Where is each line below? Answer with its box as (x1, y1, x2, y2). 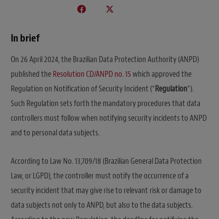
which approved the (131, 68, 192, 79)
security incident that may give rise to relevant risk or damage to (11, 185, 201, 196)
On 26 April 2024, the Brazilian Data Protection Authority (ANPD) (11, 54, 199, 65)
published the (11, 68, 53, 79)
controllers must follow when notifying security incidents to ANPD (11, 112, 207, 123)
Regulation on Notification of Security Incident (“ (11, 83, 155, 94)
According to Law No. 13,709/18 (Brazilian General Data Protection (11, 155, 202, 166)
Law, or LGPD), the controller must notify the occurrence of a (11, 170, 189, 181)
